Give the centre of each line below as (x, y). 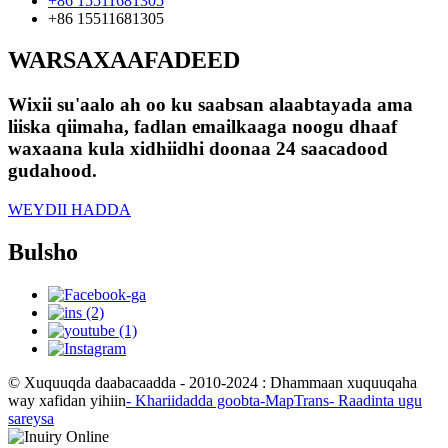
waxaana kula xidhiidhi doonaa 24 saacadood (198, 149)
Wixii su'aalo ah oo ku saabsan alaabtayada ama (210, 105)
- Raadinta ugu (375, 400)
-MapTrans (294, 400)
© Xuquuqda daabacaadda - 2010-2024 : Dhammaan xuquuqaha (212, 382)
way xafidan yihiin (67, 400)
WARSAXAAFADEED (124, 60)
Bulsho (43, 252)
